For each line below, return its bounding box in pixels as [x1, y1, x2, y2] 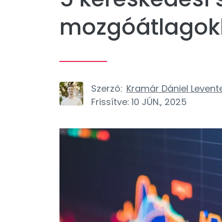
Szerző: [91, 82, 122, 95]
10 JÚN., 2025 [131, 96, 187, 108]
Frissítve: [91, 96, 129, 108]
